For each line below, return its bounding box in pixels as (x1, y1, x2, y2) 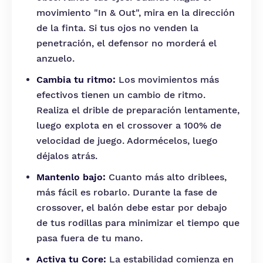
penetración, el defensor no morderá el (36, 38, 217, 49)
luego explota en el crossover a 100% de (36, 120, 221, 131)
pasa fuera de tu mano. (36, 232, 143, 244)
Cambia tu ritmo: (36, 74, 116, 85)
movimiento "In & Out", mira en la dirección (36, 7, 235, 18)
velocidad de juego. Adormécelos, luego (36, 135, 218, 146)
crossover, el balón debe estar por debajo (36, 202, 227, 213)
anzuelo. (36, 53, 75, 64)
